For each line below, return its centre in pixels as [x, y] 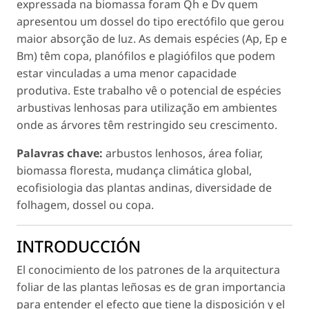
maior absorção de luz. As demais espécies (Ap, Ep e [152, 39]
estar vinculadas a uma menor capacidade [127, 73]
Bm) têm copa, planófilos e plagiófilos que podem [146, 56]
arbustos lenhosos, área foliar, [183, 153]
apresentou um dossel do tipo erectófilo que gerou [150, 22]
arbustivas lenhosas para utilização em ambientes [147, 108]
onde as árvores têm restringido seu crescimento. [147, 125]
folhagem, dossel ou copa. [85, 205]
